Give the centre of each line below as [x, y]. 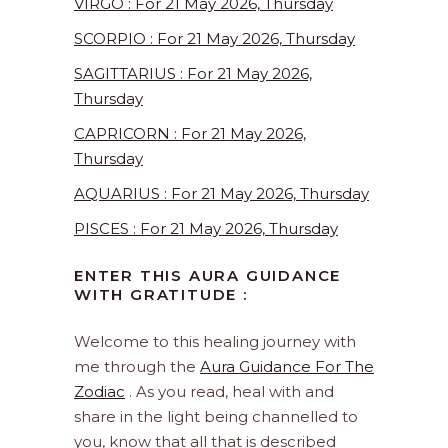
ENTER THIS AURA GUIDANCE [208, 276]
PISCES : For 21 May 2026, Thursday [206, 229]
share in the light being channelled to [216, 417]
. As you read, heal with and [229, 392]
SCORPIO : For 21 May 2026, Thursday [214, 39]
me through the [137, 367]
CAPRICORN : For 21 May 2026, [190, 134]
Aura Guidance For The [287, 367]
